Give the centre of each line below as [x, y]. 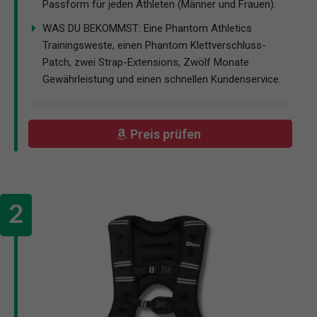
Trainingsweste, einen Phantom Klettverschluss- [154, 45]
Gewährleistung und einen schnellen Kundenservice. [162, 79]
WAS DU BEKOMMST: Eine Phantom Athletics [147, 28]
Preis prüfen [167, 134]
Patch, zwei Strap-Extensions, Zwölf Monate [146, 62]
